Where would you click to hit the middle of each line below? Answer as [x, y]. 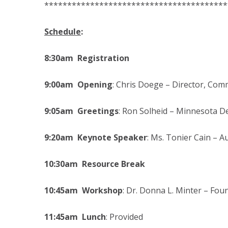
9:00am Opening [78, 84]
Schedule [63, 32]
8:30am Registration [87, 58]
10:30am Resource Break [95, 164]
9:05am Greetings [81, 111]
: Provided [124, 217]
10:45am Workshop [83, 190]
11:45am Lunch [75, 217]
